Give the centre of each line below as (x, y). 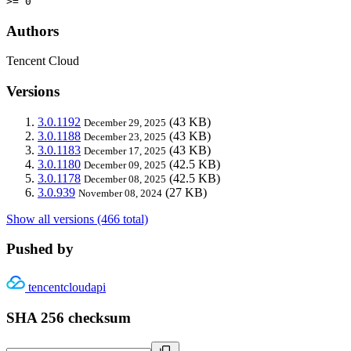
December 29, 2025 (125, 122)
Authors (33, 31)
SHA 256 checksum (69, 317)
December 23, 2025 (125, 136)
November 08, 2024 (120, 193)
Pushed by (40, 249)
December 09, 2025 (125, 165)
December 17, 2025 (125, 150)
